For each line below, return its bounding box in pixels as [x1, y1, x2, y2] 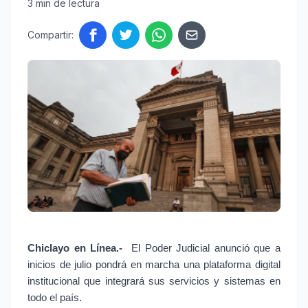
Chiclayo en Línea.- [27, 243, 127, 254]
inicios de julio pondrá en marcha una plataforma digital [27, 259, 280, 271]
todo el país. [27, 292, 82, 304]
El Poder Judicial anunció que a [131, 243, 281, 254]
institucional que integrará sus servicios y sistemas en [27, 276, 280, 287]
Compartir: [27, 29, 74, 41]
